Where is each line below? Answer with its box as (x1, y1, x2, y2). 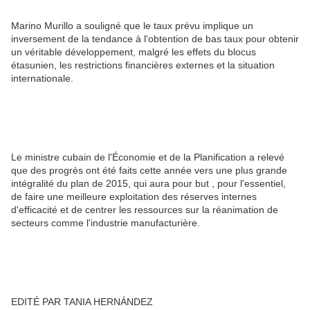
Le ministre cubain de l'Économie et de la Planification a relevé (11, 152, 284, 163)
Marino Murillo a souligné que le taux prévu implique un (11, 20, 253, 32)
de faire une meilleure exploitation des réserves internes (11, 191, 257, 203)
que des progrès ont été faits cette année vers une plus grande (11, 165, 287, 176)
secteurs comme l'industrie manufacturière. (11, 217, 200, 229)
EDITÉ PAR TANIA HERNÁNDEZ (11, 296, 153, 308)
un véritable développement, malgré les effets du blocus (11, 46, 256, 58)
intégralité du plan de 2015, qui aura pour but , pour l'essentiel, (11, 178, 286, 190)
